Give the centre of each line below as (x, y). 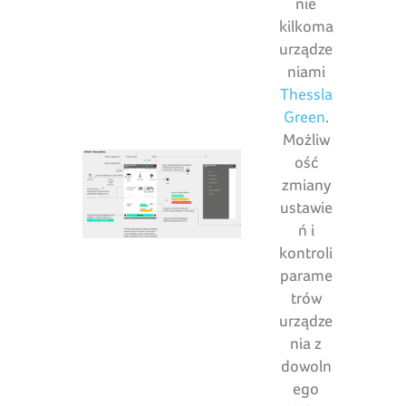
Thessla (306, 94)
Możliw (306, 140)
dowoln (306, 366)
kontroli (306, 253)
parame (306, 275)
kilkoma (306, 26)
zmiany (306, 185)
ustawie (306, 208)
